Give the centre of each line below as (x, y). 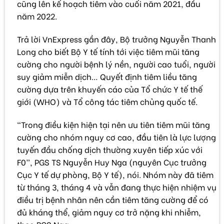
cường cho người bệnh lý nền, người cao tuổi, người (116, 63)
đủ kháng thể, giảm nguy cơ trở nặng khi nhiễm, (109, 211)
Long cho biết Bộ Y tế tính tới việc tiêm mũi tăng (108, 51)
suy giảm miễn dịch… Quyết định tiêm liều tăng (107, 76)
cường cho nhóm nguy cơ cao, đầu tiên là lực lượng (116, 136)
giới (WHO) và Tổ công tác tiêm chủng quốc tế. (107, 101)
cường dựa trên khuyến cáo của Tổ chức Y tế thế (110, 88)
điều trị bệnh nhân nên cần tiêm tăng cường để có (113, 199)
